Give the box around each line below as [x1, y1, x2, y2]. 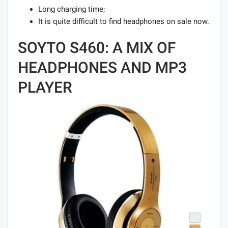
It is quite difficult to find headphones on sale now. [38, 16, 209, 26]
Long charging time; [38, 4, 105, 14]
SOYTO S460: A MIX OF [18, 38, 176, 56]
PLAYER [18, 78, 72, 96]
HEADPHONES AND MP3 [18, 58, 187, 76]
